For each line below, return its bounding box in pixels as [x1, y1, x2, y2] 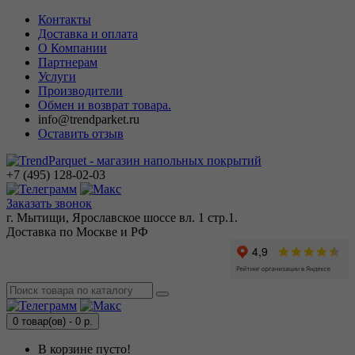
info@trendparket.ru [38, 113, 139, 126]
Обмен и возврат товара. [38, 98, 171, 112]
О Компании [38, 41, 107, 55]
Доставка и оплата [38, 27, 138, 40]
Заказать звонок [6, 197, 92, 210]
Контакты [38, 13, 91, 26]
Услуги [38, 70, 76, 83]
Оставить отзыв [38, 127, 124, 140]
